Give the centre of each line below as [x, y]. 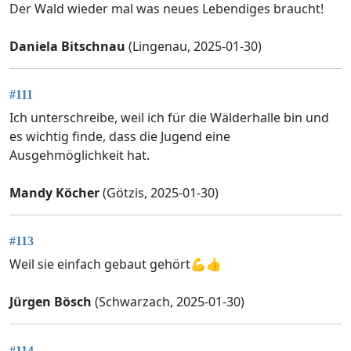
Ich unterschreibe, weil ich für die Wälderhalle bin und [169, 118]
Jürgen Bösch [51, 302]
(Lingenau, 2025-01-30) [194, 46]
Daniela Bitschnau [67, 46]
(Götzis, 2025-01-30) [159, 193]
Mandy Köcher [54, 193]
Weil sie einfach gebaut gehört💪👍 [116, 264]
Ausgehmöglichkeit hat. [80, 156]
